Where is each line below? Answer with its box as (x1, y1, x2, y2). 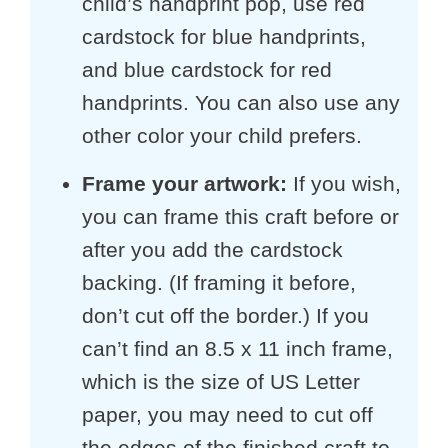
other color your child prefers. (81, 123, 362, 147)
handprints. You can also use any (81, 90, 400, 114)
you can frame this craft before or (81, 205, 399, 229)
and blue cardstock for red (81, 57, 332, 81)
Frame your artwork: (81, 172, 287, 196)
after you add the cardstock (81, 238, 343, 262)
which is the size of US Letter (81, 370, 360, 394)
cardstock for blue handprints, (81, 24, 366, 48)
